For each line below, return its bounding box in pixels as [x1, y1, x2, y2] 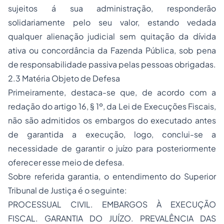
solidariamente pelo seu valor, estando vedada [8, 17, 216, 27]
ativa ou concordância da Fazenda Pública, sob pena [8, 45, 216, 55]
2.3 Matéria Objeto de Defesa [8, 73, 120, 83]
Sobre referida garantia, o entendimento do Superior [8, 171, 216, 181]
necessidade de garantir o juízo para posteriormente [8, 143, 216, 153]
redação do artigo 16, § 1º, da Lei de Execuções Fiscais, [8, 101, 216, 111]
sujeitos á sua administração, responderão [8, 3, 216, 13]
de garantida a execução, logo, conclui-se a [8, 129, 216, 139]
